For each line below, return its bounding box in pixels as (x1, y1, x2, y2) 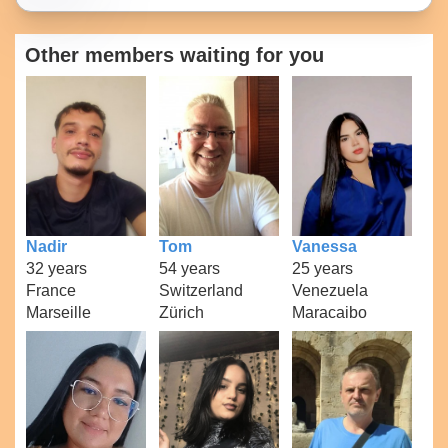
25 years (291, 259, 353, 277)
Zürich (158, 303, 204, 321)
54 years (158, 259, 220, 277)
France (26, 281, 77, 299)
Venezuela (291, 281, 368, 299)
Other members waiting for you (25, 44, 324, 67)
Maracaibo (291, 303, 367, 321)
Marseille (26, 303, 92, 321)
